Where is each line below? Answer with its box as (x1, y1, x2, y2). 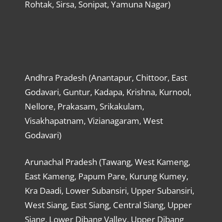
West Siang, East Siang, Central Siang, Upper (24, 199, 192, 211)
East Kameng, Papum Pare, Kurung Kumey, (24, 170, 188, 182)
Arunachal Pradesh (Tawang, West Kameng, (24, 156, 190, 168)
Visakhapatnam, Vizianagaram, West (24, 114, 163, 126)
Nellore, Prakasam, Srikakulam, (24, 100, 144, 112)
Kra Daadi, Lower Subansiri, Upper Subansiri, (24, 185, 194, 197)
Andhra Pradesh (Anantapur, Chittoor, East (24, 71, 187, 83)
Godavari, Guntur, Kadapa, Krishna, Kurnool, (24, 86, 191, 98)
